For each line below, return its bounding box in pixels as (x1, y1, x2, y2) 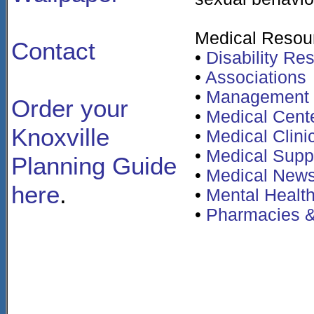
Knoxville (11, 123, 109, 151)
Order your (11, 95, 128, 123)
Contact (11, 37, 95, 65)
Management (206, 88, 309, 107)
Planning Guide (11, 152, 177, 180)
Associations (205, 68, 306, 87)
